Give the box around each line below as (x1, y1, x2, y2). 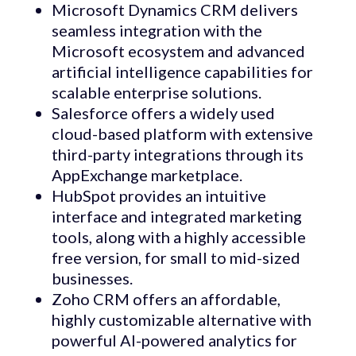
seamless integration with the (51, 21, 262, 41)
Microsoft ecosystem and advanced (51, 41, 305, 61)
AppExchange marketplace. (51, 165, 242, 185)
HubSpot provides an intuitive (51, 186, 266, 206)
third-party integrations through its (51, 145, 304, 164)
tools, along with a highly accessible (51, 227, 306, 247)
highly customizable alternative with (51, 310, 311, 330)
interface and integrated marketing (51, 207, 302, 226)
